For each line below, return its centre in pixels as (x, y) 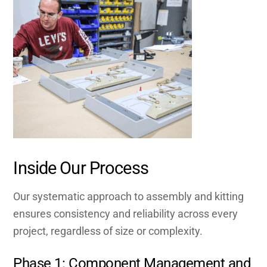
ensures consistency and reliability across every (126, 214)
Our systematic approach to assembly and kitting (129, 196)
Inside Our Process (81, 168)
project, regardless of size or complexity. (108, 231)
